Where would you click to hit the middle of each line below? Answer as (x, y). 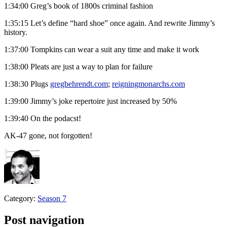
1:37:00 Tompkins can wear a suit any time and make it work (102, 50)
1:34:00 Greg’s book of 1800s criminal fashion (79, 6)
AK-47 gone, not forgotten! (48, 136)
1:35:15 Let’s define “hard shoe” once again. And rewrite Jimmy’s (109, 23)
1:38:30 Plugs (27, 84)
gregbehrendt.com (79, 84)
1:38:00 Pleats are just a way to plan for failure (78, 67)
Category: (21, 199)
